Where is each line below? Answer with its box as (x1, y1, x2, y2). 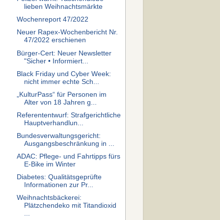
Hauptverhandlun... (24, 119, 83, 127)
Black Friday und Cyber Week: (16, 70, 111, 78)
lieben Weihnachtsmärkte (24, 3, 103, 11)
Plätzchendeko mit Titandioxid (24, 202, 116, 210)
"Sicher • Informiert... (24, 57, 88, 65)
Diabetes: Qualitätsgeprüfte (16, 173, 102, 181)
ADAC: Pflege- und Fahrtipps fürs (16, 153, 120, 161)
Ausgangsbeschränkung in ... (24, 140, 114, 147)
